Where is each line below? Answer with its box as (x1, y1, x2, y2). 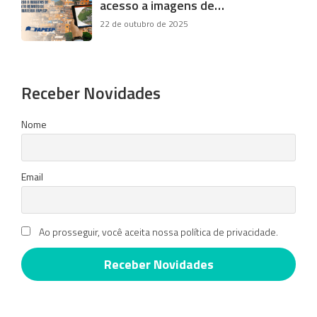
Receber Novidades (21, 79, 161, 105)
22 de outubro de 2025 (100, 17, 189, 31)
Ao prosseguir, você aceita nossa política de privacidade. (38, 224, 278, 239)
